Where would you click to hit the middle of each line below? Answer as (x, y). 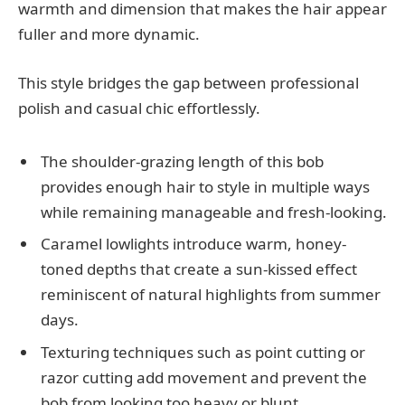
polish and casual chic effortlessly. (139, 108)
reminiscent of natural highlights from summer (211, 295)
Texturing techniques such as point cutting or (203, 352)
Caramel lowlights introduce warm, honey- (193, 244)
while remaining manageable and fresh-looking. (214, 212)
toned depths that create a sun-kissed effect (199, 269)
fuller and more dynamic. (109, 34)
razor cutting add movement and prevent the (204, 377)
